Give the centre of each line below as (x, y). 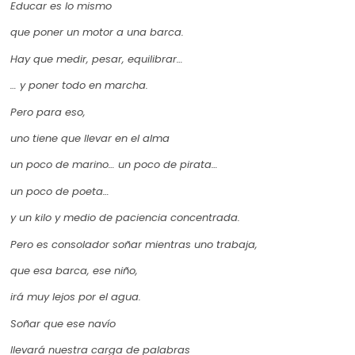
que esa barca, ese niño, (74, 270)
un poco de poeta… (60, 191)
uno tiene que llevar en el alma (90, 138)
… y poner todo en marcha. (79, 86)
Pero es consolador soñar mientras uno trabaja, (134, 244)
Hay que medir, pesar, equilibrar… (97, 59)
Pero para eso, (48, 112)
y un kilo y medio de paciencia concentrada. (125, 218)
